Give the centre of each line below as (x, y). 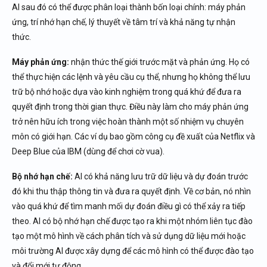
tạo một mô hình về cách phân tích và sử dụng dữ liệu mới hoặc (129, 236)
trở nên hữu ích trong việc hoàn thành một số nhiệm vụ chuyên (128, 122)
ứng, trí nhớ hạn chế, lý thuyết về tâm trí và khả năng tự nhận (124, 22)
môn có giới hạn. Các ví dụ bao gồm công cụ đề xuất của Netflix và (133, 136)
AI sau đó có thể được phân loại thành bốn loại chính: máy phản (129, 7)
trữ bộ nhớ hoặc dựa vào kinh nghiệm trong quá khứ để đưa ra (127, 92)
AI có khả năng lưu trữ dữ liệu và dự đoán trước (160, 176)
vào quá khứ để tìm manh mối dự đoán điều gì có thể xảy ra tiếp (129, 206)
